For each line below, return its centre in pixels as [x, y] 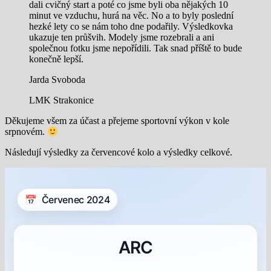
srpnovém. [26, 132]
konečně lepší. [56, 59]
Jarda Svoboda [57, 79]
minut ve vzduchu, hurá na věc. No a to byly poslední [131, 15]
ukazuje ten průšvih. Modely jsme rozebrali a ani [122, 37]
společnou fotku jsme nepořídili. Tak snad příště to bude [135, 48]
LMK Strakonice [61, 100]
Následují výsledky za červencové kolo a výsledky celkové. [119, 152]
